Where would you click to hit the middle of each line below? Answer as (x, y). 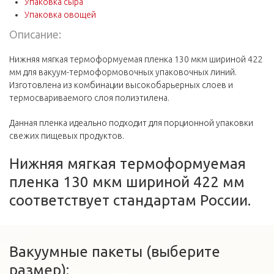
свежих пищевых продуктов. (67, 136)
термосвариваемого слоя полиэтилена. (89, 98)
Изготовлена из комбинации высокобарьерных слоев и (121, 85)
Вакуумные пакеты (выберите (115, 252)
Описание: (36, 34)
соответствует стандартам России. (130, 200)
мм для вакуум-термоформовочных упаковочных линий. (123, 72)
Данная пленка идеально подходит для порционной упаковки (131, 123)
